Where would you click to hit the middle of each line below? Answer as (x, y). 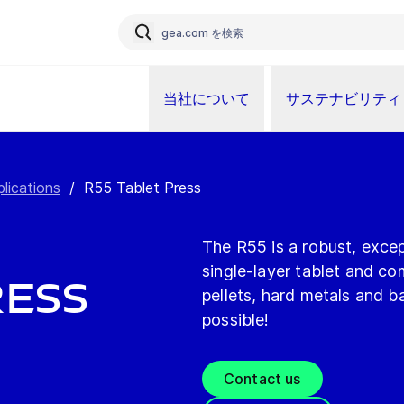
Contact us (262, 379)
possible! (236, 320)
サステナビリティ (344, 98)
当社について (207, 98)
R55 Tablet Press (142, 188)
